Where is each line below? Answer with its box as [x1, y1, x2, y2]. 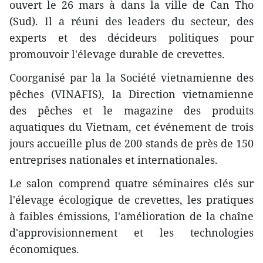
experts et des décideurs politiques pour [9, 30, 254, 45]
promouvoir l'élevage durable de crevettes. [9, 46, 225, 61]
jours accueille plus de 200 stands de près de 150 [9, 136, 254, 150]
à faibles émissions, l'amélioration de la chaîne [9, 208, 254, 223]
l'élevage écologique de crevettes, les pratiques [9, 192, 254, 207]
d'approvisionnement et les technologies [9, 225, 254, 240]
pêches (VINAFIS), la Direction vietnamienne [9, 86, 254, 101]
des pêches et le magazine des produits [9, 103, 254, 117]
